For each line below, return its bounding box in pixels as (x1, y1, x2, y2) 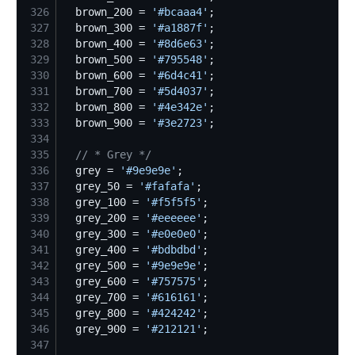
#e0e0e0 (151, 227, 196, 240)
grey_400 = (63, 242, 145, 256)
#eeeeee (151, 211, 196, 224)
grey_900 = (63, 322, 145, 335)
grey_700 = (63, 290, 145, 303)
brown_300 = (63, 21, 151, 34)
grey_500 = (63, 258, 145, 272)
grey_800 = (63, 306, 145, 319)
